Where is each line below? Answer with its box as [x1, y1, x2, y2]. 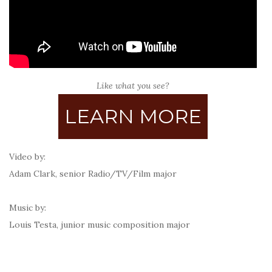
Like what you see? [97, 80, 169, 91]
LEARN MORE [64, 104, 202, 128]
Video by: [9, 151, 46, 162]
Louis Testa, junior [9, 219, 87, 230]
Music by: [9, 202, 46, 213]
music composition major [87, 219, 190, 230]
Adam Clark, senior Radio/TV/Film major [9, 168, 177, 179]
